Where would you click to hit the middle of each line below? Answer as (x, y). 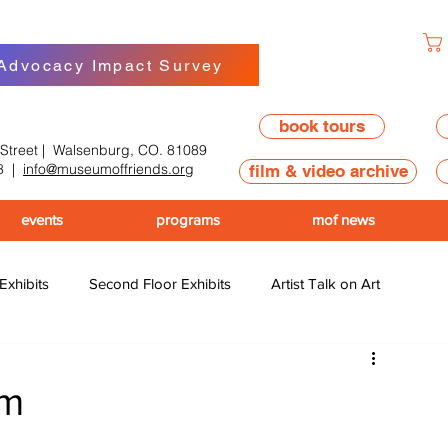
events (41, 219)
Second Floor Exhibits (160, 283)
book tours (322, 126)
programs (187, 219)
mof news (343, 219)
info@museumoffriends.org (108, 169)
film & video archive (328, 171)
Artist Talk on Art (325, 283)
